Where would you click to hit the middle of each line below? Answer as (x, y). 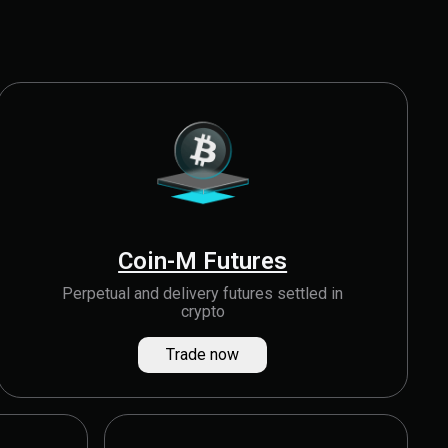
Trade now (203, 354)
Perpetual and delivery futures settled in (203, 293)
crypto (202, 311)
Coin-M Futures (203, 261)
